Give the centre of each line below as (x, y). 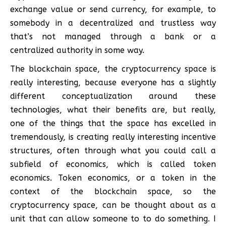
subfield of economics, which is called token (113, 164)
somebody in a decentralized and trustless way (113, 23)
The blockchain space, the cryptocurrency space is (113, 69)
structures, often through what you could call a (113, 150)
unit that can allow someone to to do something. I (113, 218)
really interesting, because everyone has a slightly (113, 82)
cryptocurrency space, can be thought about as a (113, 205)
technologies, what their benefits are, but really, (113, 109)
